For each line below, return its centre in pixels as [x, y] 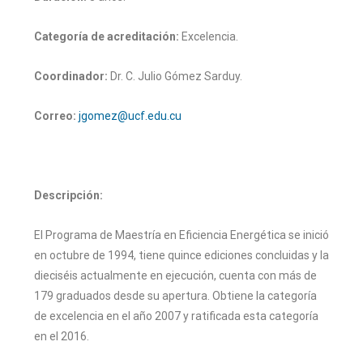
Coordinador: [71, 76]
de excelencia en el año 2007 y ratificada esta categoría [176, 316]
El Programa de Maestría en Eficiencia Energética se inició [181, 235]
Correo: [55, 116]
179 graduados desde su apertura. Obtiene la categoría [175, 296]
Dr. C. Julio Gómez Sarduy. [175, 76]
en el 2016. [62, 336]
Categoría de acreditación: [107, 36]
